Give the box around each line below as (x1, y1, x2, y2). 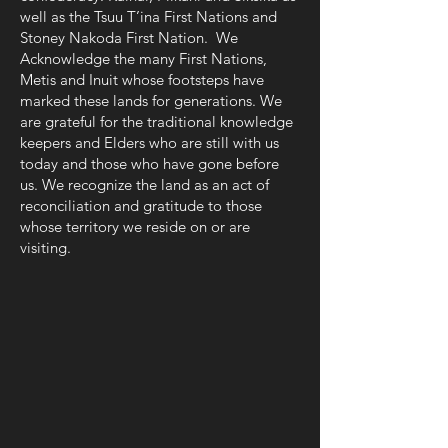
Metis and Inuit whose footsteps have (20, 70, 264, 89)
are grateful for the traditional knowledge (20, 112, 293, 131)
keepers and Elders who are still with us (20, 133, 279, 152)
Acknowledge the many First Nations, (20, 49, 267, 68)
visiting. (20, 238, 75, 257)
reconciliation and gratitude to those (20, 196, 262, 215)
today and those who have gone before (20, 154, 279, 173)
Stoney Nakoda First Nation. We (20, 28, 238, 47)
